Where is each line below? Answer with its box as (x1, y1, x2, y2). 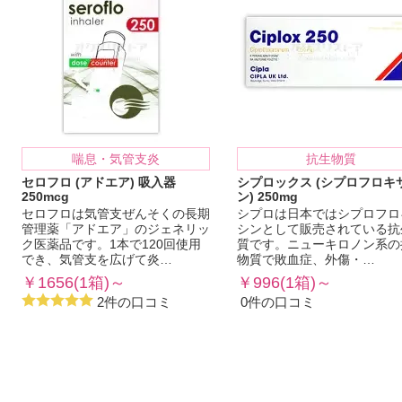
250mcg (22, 190, 69, 205)
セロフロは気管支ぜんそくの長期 (22, 207, 210, 222)
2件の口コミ (93, 294, 171, 310)
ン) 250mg (237, 190, 298, 205)
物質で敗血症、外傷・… (237, 253, 375, 267)
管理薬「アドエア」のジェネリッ (22, 223, 210, 237)
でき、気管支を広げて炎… (22, 253, 172, 267)
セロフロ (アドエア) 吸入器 (22, 176, 176, 190)
